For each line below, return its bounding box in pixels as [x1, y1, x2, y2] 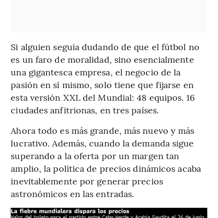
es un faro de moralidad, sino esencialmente [11, 53, 194, 66]
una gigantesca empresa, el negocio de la [11, 66, 181, 78]
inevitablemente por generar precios [11, 175, 163, 187]
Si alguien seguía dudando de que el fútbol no [11, 40, 200, 53]
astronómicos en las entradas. [11, 187, 134, 200]
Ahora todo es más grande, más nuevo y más [11, 124, 195, 137]
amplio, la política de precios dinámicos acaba [11, 162, 201, 175]
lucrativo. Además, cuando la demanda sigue [11, 137, 194, 149]
